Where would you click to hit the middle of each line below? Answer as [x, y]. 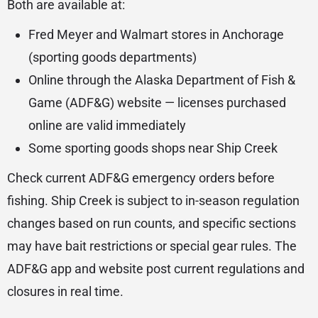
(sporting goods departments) [113, 57]
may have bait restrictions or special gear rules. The [152, 246]
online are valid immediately [107, 126]
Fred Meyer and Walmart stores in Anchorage [156, 35]
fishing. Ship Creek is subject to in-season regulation [153, 201]
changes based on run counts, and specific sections [152, 224]
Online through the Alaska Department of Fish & [162, 80]
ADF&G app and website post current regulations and [156, 269]
